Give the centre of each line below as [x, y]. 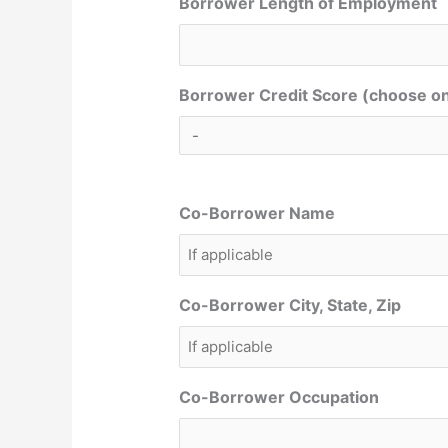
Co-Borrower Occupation [278, 397]
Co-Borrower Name [256, 213]
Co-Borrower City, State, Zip [289, 305]
